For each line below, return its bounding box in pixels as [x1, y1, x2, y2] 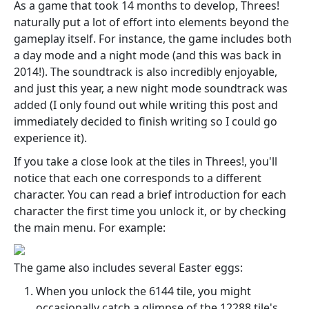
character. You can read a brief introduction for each [14, 186, 286, 202]
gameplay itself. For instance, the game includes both [14, 30, 292, 46]
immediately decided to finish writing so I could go [14, 113, 277, 129]
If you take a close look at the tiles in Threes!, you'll [14, 153, 277, 169]
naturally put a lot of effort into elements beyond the [14, 14, 289, 30]
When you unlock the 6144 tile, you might [36, 283, 251, 299]
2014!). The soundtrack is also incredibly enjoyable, [14, 63, 277, 79]
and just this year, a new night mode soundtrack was [14, 80, 288, 96]
